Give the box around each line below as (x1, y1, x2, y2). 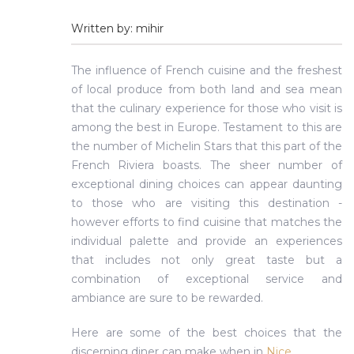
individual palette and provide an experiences (70, 234, 342, 248)
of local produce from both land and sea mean (70, 82, 342, 96)
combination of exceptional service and (70, 272, 342, 286)
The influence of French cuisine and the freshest (70, 63, 342, 77)
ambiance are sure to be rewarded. (70, 291, 263, 305)
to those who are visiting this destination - (70, 196, 342, 210)
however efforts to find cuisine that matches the (70, 215, 342, 229)
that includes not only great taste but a (70, 253, 342, 267)
